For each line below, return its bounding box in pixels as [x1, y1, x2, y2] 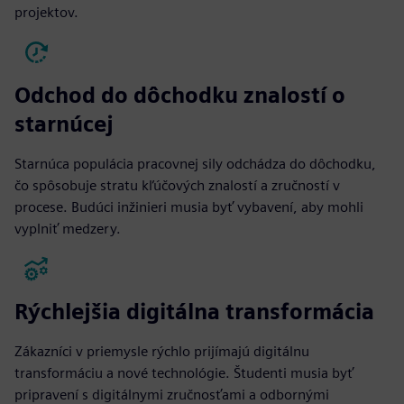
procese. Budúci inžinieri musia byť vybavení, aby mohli [14, 197, 363, 216]
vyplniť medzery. [14, 219, 121, 237]
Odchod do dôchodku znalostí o [14, 81, 345, 108]
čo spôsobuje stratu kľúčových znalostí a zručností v [14, 176, 340, 194]
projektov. [14, 3, 78, 21]
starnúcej [14, 110, 114, 137]
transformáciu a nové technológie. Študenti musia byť [14, 363, 353, 381]
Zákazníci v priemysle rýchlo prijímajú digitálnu [14, 342, 309, 360]
